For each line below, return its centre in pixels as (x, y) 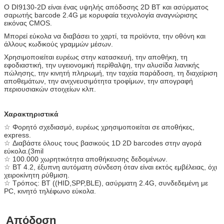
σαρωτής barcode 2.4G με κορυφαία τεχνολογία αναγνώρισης (101, 15)
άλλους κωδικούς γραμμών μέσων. (58, 44)
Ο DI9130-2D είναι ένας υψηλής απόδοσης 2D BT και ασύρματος (106, 7)
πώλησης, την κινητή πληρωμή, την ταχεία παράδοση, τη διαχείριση (111, 73)
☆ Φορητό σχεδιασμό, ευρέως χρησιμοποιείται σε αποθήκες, (99, 127)
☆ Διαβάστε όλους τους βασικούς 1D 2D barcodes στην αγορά (103, 143)
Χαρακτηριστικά (31, 114)
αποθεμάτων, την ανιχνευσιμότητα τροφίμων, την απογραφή (98, 81)
